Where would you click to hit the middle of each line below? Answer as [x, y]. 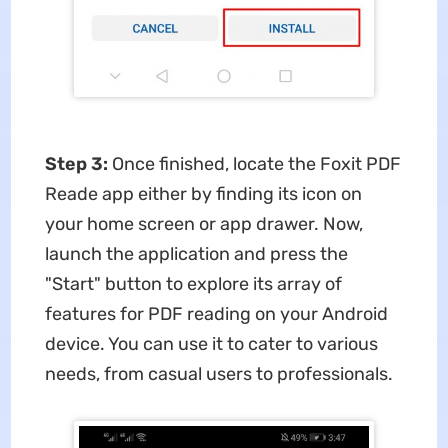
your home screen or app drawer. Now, [203, 224]
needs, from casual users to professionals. [218, 374]
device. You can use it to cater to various [211, 344]
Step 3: [78, 164]
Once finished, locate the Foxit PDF [256, 164]
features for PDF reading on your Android [216, 314]
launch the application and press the [196, 254]
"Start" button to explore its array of [193, 284]
